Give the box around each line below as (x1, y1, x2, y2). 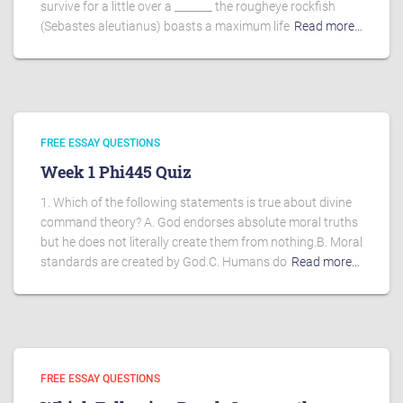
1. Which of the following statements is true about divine (40, 195, 352, 210)
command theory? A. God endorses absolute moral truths (40, 215, 358, 229)
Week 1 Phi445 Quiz (40, 161, 192, 183)
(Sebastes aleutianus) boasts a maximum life (40, 19, 290, 33)
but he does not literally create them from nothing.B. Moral (40, 235, 363, 249)
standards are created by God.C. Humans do (40, 255, 287, 269)
